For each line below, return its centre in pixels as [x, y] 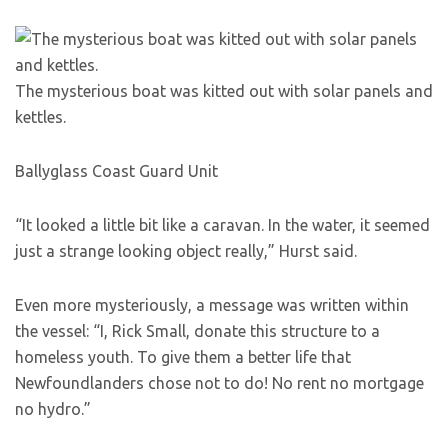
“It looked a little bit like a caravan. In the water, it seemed [222, 225]
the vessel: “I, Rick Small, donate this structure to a [197, 331]
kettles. [40, 117]
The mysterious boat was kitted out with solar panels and [224, 91]
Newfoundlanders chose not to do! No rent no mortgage [219, 383]
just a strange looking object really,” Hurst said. [186, 251]
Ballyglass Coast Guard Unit [116, 171]
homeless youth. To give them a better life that [183, 357]
